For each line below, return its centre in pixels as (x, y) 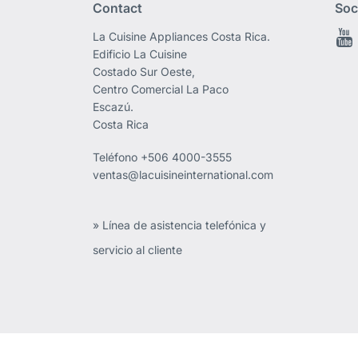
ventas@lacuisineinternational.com (183, 175)
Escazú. (113, 107)
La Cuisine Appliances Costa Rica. (182, 37)
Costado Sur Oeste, (144, 72)
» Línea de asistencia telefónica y (180, 225)
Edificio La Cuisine (140, 54)
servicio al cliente (138, 250)
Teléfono (117, 157)
